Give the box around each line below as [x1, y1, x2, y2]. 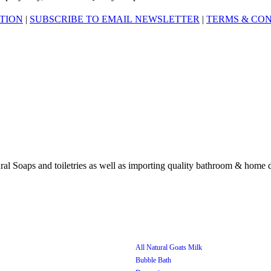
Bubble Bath [135, 255, 171, 264]
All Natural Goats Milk [135, 243, 202, 252]
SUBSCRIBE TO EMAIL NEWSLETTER [30, 13, 200, 24]
